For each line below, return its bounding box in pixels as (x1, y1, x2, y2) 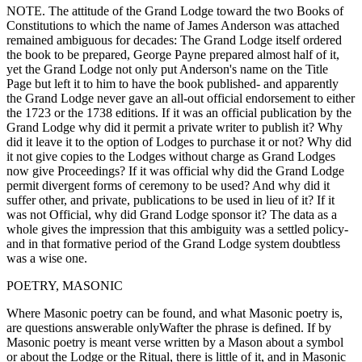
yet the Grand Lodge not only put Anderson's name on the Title (6, 61, 328, 76)
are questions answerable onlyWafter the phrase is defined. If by (6, 320, 331, 335)
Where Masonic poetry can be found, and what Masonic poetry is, (6, 305, 343, 320)
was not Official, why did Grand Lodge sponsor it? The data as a (6, 207, 337, 221)
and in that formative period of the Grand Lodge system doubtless (6, 236, 340, 250)
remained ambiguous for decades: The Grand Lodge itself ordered (6, 32, 342, 47)
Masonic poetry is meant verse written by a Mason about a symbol (6, 335, 343, 349)
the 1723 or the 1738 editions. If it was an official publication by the (6, 105, 351, 120)
